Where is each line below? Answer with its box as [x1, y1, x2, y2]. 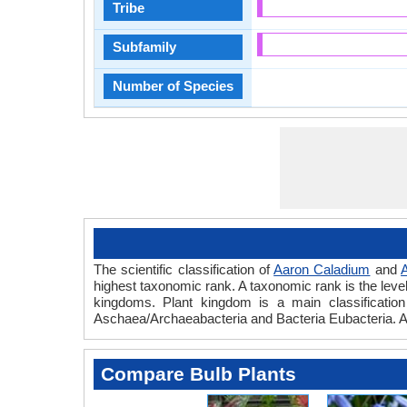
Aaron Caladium [273, 262, 371, 277]
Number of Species [113, 78, 233, 94]
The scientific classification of [94, 262, 274, 277]
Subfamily [113, 39, 176, 55]
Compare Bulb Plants [101, 363, 296, 384]
